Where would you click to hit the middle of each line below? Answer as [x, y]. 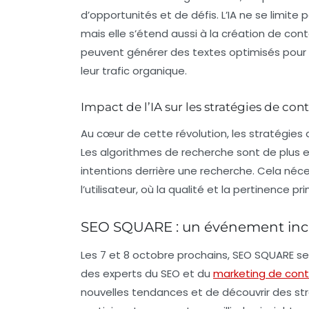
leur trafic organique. [134, 70]
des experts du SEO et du [147, 273]
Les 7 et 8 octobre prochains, [157, 255]
